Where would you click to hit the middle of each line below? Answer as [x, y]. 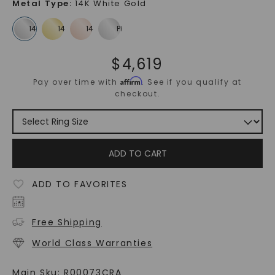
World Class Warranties [92, 243]
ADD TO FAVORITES [79, 184]
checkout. [137, 94]
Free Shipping [67, 223]
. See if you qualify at [192, 82]
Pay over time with [77, 82]
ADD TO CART [137, 154]
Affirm [131, 81]
